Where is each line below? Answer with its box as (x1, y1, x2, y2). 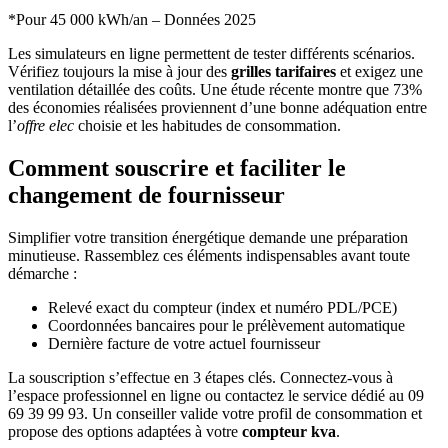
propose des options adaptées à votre (8, 423, 242, 441)
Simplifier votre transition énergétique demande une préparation (8, 229, 408, 247)
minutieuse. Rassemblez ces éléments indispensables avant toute (8, 247, 410, 265)
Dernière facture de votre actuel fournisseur (48, 335, 320, 353)
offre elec (17, 117, 74, 135)
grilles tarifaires (231, 63, 336, 81)
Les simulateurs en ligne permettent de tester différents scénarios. (8, 45, 415, 63)
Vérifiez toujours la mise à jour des (8, 63, 231, 81)
